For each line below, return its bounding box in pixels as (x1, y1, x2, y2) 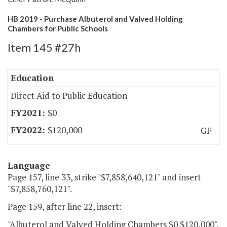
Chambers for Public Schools (8, 24, 108, 33)
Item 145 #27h (8, 41, 81, 55)
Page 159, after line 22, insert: (8, 201, 122, 213)
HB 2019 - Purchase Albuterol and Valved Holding (8, 14, 183, 24)
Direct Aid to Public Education (11, 90, 127, 102)
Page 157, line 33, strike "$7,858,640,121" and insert (8, 171, 201, 183)
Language (8, 160, 50, 172)
